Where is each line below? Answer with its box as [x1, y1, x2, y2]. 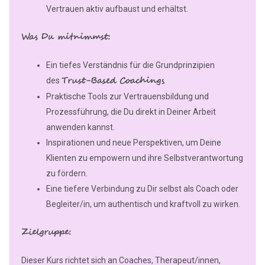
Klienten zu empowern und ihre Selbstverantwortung [46, 153, 243, 163]
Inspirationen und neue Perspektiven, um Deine [46, 138, 221, 148]
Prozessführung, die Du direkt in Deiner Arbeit [46, 107, 216, 117]
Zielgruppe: [21, 226, 71, 240]
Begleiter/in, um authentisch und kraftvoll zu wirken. [46, 199, 240, 209]
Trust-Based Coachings [62, 75, 164, 88]
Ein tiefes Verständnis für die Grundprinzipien [46, 60, 215, 70]
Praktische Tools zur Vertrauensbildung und [46, 92, 209, 102]
